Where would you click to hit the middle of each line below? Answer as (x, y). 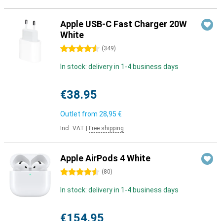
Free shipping (106, 128)
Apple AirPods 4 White (105, 158)
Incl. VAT (72, 128)
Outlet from (80, 114)
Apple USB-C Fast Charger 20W (124, 24)
